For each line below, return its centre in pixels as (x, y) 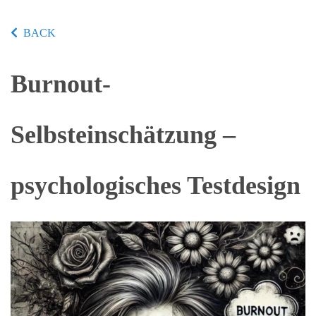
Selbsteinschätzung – (123, 135)
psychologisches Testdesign (156, 186)
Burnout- (61, 84)
